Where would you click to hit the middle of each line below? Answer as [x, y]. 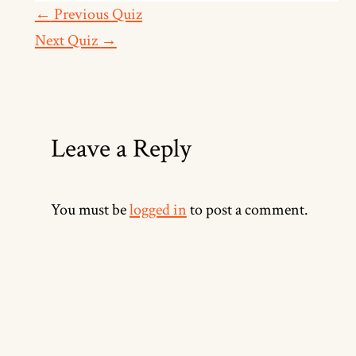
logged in [158, 209]
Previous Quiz [96, 15]
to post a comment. [247, 209]
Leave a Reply [121, 149]
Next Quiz [68, 41]
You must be [90, 209]
